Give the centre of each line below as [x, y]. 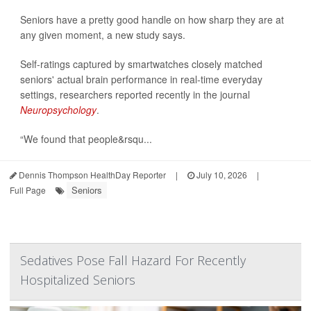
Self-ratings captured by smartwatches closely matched [141, 64]
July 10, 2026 [221, 175]
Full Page [28, 190]
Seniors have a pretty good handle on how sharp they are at [152, 20]
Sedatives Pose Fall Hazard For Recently [133, 261]
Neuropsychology [58, 110]
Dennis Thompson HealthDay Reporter [91, 175]
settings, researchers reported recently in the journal [135, 95]
